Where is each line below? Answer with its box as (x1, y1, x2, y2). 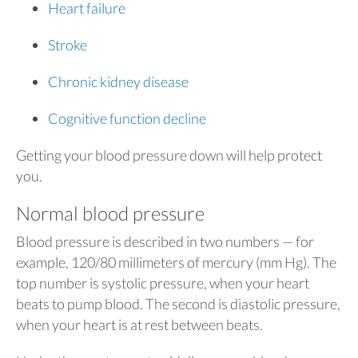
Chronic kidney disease (48, 72, 189, 90)
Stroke (48, 35, 87, 54)
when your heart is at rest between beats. (16, 316, 263, 333)
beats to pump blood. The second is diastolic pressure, (16, 295, 340, 312)
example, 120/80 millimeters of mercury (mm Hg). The (16, 253, 336, 271)
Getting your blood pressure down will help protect (16, 145, 322, 164)
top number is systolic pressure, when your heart (16, 274, 309, 292)
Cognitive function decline (48, 109, 206, 127)
